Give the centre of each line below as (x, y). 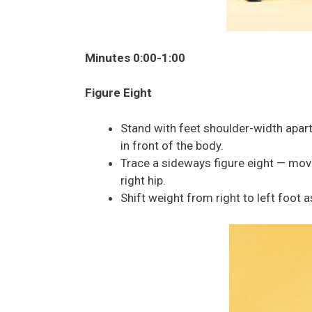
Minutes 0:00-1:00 (135, 57)
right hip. (143, 180)
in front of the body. (172, 145)
